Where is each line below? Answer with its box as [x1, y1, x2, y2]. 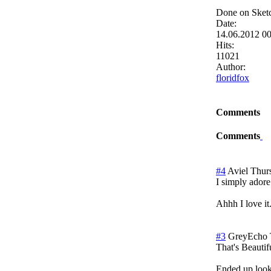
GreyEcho [228, 230, 267, 241]
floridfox [216, 72, 249, 83]
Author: [216, 61, 246, 72]
